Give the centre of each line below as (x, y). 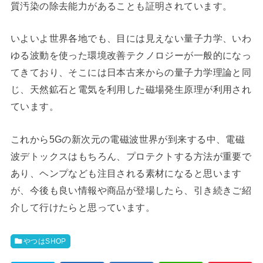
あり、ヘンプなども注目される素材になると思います (126, 173)
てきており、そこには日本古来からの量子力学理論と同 (131, 73)
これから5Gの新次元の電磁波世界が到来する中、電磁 (128, 139)
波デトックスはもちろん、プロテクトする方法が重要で (131, 156)
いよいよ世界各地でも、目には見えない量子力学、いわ (131, 38)
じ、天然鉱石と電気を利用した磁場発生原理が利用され (131, 90)
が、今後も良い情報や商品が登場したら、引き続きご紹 (131, 190)
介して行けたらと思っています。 (83, 207)
